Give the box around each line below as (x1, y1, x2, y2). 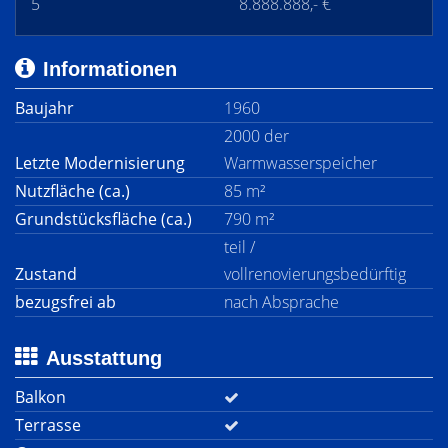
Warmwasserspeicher (224, 152, 377, 174)
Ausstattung (46, 347, 162, 369)
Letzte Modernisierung (15, 152, 185, 174)
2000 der (224, 125, 289, 147)
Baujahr (15, 97, 74, 119)
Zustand (15, 263, 77, 285)
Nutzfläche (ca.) (15, 180, 130, 202)
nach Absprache (224, 291, 339, 313)
